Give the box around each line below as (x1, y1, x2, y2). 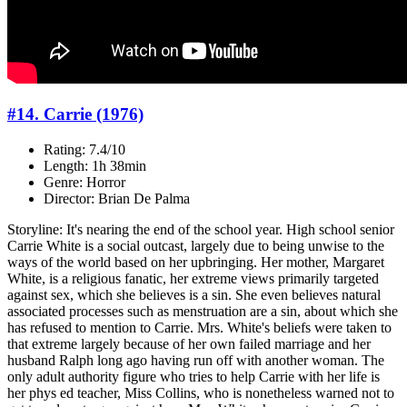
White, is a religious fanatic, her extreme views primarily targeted (7, 270, 379, 286)
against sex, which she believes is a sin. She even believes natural (7, 286, 381, 303)
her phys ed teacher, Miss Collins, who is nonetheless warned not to (7, 384, 394, 401)
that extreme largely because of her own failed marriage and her (7, 335, 371, 352)
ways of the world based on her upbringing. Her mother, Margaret (7, 253, 384, 270)
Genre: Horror (44, 174, 125, 190)
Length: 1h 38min (44, 157, 146, 174)
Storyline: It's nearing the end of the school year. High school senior (7, 221, 394, 237)
